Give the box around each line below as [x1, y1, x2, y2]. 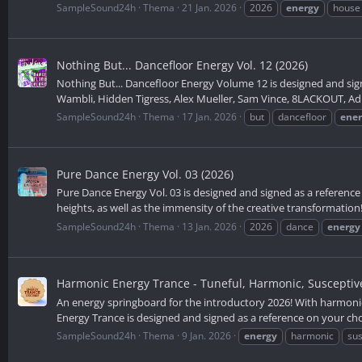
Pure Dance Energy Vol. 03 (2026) [57, 166, 234, 183]
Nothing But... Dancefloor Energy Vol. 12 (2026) [57, 57, 308, 73]
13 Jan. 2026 [182, 219, 237, 234]
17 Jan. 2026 [182, 110, 237, 124]
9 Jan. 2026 [182, 328, 231, 343]
